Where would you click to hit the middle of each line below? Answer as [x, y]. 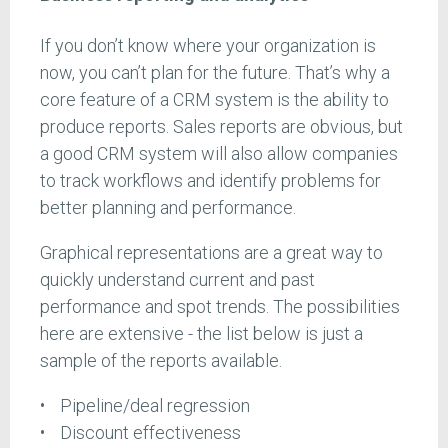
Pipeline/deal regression [156, 406]
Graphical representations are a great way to [211, 253]
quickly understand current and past [177, 280]
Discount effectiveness [150, 433]
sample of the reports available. [163, 361]
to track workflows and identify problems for [210, 181]
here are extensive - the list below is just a [201, 334]
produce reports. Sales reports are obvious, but [221, 127]
